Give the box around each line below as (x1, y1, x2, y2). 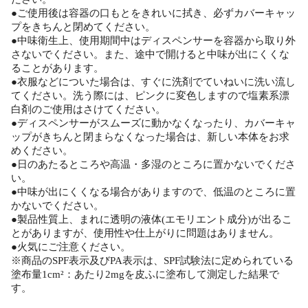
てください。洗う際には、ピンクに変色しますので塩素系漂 (11, 90, 289, 102)
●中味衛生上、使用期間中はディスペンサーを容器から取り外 (11, 35, 296, 47)
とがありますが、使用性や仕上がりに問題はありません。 (11, 228, 279, 239)
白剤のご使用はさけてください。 (11, 104, 166, 115)
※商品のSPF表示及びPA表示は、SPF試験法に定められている (11, 255, 294, 267)
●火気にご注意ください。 (11, 241, 131, 253)
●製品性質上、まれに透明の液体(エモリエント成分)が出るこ (11, 214, 292, 225)
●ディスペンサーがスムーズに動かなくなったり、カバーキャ (11, 118, 296, 129)
